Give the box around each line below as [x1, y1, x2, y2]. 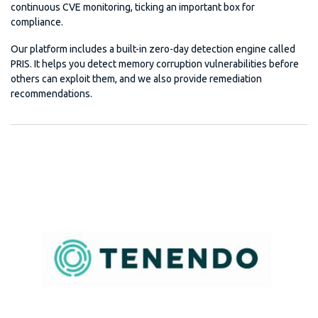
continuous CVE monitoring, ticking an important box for [11, 1, 255, 13]
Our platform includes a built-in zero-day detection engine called [11, 43, 295, 55]
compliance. [11, 16, 63, 28]
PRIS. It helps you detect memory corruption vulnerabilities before [11, 58, 299, 70]
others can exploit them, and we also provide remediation [11, 73, 262, 85]
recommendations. [11, 88, 92, 100]
